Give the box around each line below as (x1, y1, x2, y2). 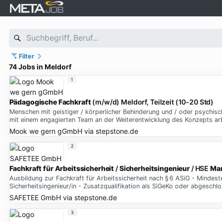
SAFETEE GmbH (9, 193, 61, 202)
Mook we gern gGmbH (9, 126, 82, 135)
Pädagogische (9, 98, 57, 107)
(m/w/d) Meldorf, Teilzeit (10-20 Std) (91, 98, 214, 107)
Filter (19, 52, 35, 60)
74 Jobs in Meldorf (8, 62, 71, 71)
